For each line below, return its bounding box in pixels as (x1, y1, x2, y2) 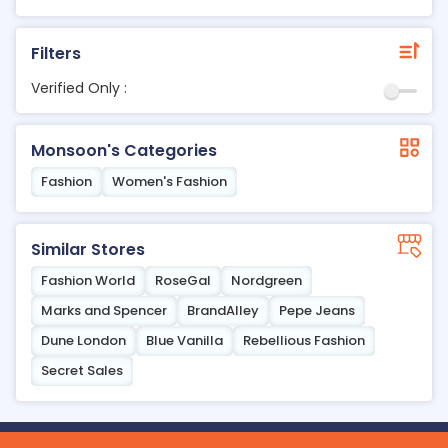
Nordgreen (231, 271, 302, 290)
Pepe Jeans (279, 301, 355, 320)
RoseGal (155, 271, 211, 290)
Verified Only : (31, 78, 127, 98)
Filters (31, 42, 81, 65)
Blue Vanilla (146, 331, 223, 350)
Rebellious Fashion (243, 331, 365, 350)
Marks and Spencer (41, 301, 167, 320)
